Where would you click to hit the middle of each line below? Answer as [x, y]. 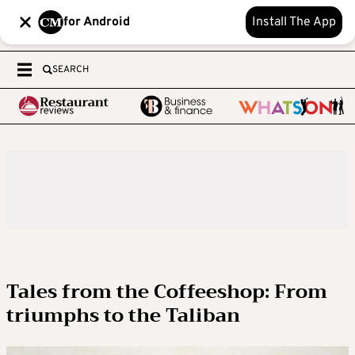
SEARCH [71, 70]
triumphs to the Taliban [123, 315]
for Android [97, 22]
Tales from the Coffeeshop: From [167, 292]
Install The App [294, 22]
